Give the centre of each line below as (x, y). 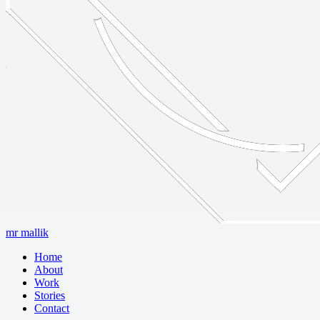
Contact (52, 308)
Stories (50, 295)
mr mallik (27, 232)
